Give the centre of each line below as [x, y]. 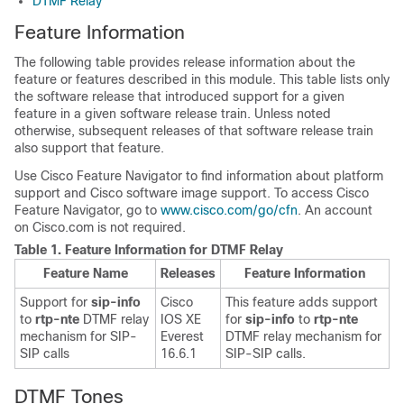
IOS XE [181, 319]
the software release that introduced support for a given [179, 96]
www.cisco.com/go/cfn [229, 210]
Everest [182, 336]
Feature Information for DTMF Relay [174, 250]
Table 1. [40, 250]
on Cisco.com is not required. [100, 227]
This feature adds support [302, 302]
